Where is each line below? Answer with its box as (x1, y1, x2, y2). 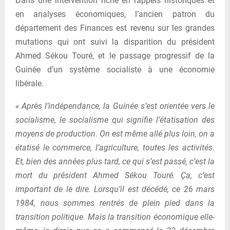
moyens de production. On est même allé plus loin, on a (15, 128, 215, 139)
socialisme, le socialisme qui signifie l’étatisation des (15, 114, 215, 125)
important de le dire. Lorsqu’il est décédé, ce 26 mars (15, 184, 215, 194)
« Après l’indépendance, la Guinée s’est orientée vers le (15, 101, 215, 111)
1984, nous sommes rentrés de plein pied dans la (15, 198, 215, 208)
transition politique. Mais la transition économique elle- (15, 212, 215, 222)
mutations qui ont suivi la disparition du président (15, 36, 215, 47)
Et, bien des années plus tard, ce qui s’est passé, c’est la (15, 156, 215, 166)
